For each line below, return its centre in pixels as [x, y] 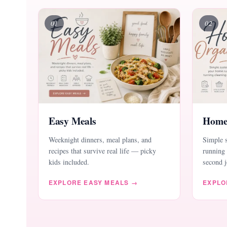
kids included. [69, 162]
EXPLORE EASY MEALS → [93, 183]
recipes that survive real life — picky [102, 151]
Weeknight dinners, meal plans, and [100, 140]
